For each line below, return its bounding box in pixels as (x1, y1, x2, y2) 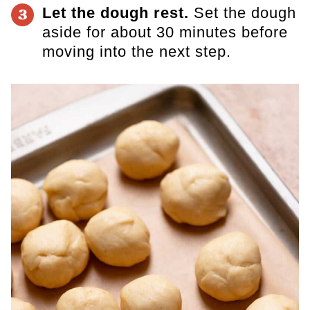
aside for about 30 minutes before (42, 24, 288, 42)
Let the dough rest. (42, 4, 189, 22)
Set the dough (188, 4, 296, 22)
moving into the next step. (42, 43, 231, 61)
